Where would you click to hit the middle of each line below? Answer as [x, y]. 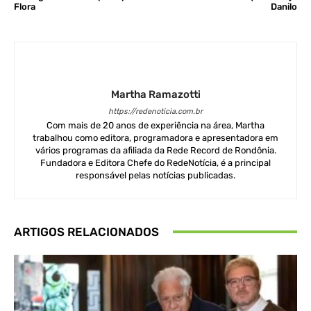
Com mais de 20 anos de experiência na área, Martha [155, 125]
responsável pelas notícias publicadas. [155, 175]
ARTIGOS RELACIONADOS [86, 232]
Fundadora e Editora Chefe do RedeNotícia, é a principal [155, 162]
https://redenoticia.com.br [155, 111]
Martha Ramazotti [155, 94]
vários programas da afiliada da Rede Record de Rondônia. [155, 150]
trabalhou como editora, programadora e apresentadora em [155, 137]
